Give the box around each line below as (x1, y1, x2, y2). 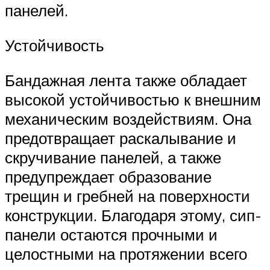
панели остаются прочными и (5, 224, 218, 244)
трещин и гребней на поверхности (5, 186, 250, 206)
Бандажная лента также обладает (5, 70, 247, 90)
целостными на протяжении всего (5, 243, 247, 263)
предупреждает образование (5, 166, 212, 186)
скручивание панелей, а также (5, 147, 221, 167)
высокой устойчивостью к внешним (5, 89, 261, 109)
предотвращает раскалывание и (5, 128, 236, 148)
